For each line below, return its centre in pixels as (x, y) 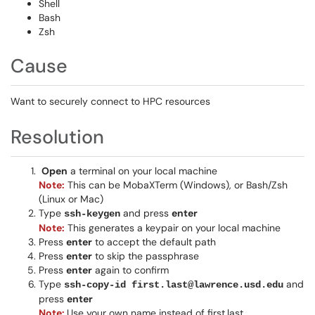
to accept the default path (154, 242)
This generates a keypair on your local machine (173, 228)
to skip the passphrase (146, 256)
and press (146, 213)
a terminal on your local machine (142, 171)
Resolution (57, 137)
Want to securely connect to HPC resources (110, 101)
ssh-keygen (92, 214)
